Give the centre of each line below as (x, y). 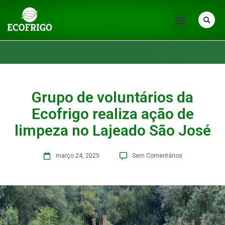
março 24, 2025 (77, 156)
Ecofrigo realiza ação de (113, 114)
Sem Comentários (157, 156)
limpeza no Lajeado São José (113, 130)
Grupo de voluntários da (113, 97)
